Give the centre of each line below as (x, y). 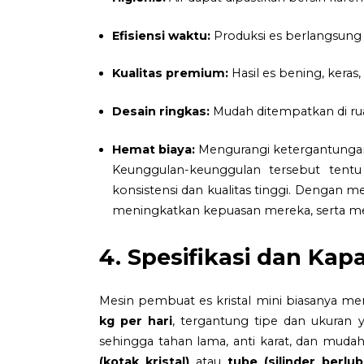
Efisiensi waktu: (161, 35)
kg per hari (136, 321)
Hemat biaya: (154, 149)
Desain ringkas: (161, 112)
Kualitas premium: (170, 74)
